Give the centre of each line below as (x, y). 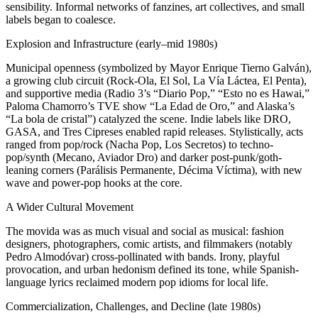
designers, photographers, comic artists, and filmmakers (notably (149, 244)
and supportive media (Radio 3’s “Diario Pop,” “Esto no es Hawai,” (158, 94)
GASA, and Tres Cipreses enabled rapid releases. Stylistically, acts (154, 132)
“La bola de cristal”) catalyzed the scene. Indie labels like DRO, (148, 119)
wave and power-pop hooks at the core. (94, 183)
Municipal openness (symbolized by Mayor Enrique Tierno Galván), (159, 68)
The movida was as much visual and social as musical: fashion (145, 231)
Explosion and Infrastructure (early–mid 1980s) (111, 44)
